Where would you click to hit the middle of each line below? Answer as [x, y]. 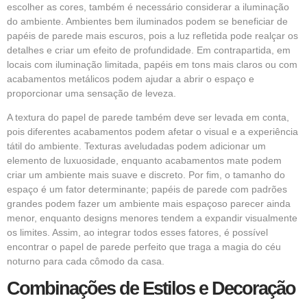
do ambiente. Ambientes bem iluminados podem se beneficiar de [147, 22]
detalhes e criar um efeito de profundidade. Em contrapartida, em [149, 50]
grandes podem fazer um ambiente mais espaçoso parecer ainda [149, 204]
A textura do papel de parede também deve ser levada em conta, [148, 118]
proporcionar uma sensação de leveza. [91, 94]
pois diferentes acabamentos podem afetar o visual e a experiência [152, 132]
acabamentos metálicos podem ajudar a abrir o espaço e [131, 79]
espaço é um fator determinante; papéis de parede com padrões [147, 189]
